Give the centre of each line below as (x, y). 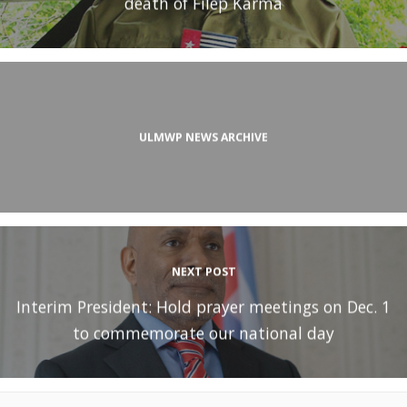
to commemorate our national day (203, 333)
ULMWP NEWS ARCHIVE (203, 137)
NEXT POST (203, 272)
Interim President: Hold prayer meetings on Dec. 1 (203, 307)
